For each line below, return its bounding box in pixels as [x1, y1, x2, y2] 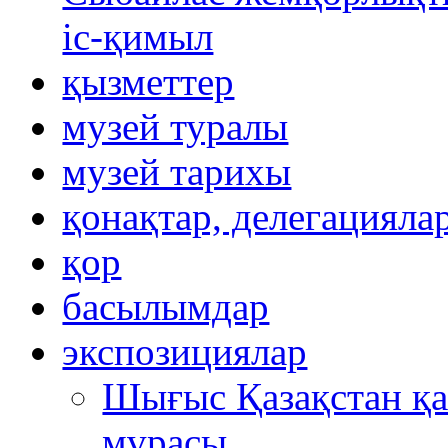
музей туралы [62, 104, 289, 148]
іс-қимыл [62, 14, 214, 58]
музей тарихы [62, 149, 292, 193]
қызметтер [62, 59, 235, 103]
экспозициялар [62, 329, 308, 373]
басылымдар [62, 284, 270, 328]
